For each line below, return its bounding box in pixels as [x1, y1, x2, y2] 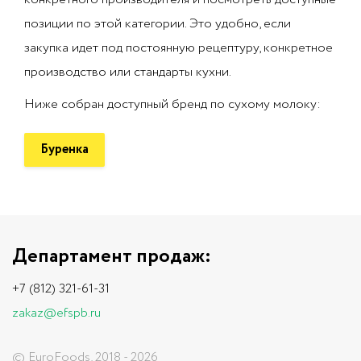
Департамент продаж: [12, 243, 211, 271]
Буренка [40, 140, 89, 159]
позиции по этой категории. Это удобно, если [24, 15, 291, 33]
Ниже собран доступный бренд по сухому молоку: [24, 95, 321, 114]
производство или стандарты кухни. [24, 63, 231, 81]
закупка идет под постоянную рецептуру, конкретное [24, 39, 333, 57]
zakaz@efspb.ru [12, 304, 101, 322]
